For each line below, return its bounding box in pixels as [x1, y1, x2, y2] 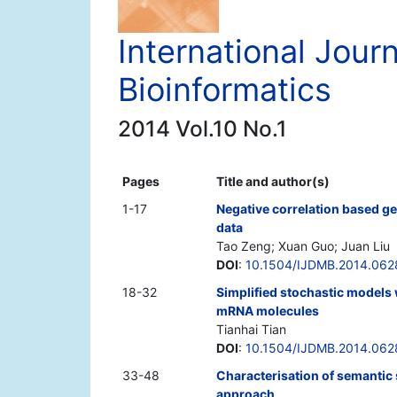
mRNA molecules [216, 303, 319, 319]
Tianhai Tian [216, 322, 286, 338]
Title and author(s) [216, 174, 330, 190]
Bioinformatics [118, 70, 331, 110]
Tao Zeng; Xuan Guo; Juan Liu [216, 238, 390, 254]
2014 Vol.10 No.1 [118, 115, 287, 143]
